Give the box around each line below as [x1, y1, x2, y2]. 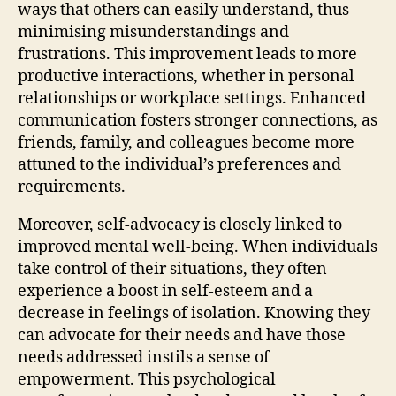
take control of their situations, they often [18, 258, 327, 279]
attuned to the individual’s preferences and [18, 154, 341, 175]
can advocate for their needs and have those [18, 324, 346, 346]
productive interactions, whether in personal [18, 65, 354, 87]
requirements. [18, 176, 126, 197]
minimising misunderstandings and [18, 21, 289, 42]
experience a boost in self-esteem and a [18, 280, 313, 301]
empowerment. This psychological [18, 369, 276, 390]
